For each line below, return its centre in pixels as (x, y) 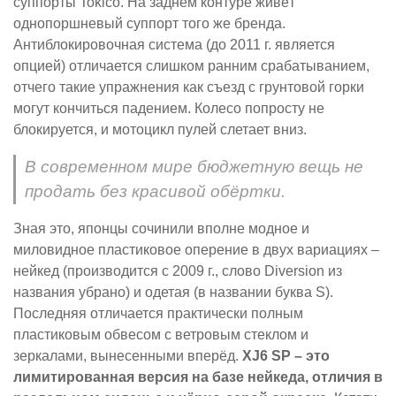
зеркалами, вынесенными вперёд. (128, 355)
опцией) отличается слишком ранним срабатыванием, (191, 65)
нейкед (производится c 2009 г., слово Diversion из (178, 270)
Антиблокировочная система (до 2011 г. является (174, 44)
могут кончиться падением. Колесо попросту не (169, 108)
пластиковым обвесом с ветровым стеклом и (161, 334)
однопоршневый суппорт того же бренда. (149, 23)
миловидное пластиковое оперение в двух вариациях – (196, 249)
